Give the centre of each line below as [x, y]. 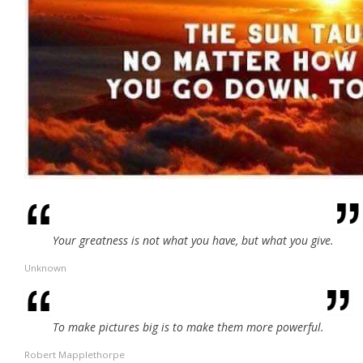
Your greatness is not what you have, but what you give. [193, 240]
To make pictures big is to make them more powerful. [188, 327]
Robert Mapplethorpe [75, 354]
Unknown [45, 267]
